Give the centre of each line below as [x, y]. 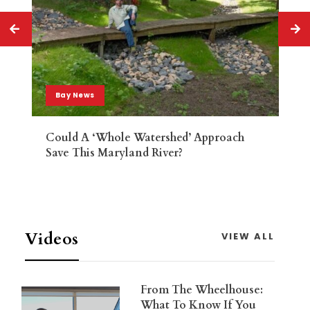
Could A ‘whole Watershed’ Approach [145, 138]
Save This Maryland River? [114, 153]
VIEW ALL [248, 236]
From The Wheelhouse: [202, 290]
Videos [52, 239]
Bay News [75, 95]
